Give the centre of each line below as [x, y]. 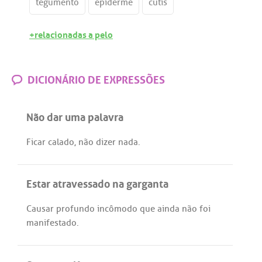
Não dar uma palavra [75, 116]
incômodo [117, 209]
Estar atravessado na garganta [97, 182]
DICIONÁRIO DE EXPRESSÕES [95, 78]
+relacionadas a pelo [71, 34]
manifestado [51, 223]
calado [61, 142]
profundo [75, 209]
